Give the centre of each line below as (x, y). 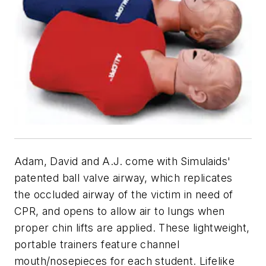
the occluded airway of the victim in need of (124, 194)
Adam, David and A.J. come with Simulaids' (123, 161)
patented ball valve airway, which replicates (123, 178)
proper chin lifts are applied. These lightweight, (132, 228)
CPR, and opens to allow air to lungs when (120, 211)
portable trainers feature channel (97, 244)
